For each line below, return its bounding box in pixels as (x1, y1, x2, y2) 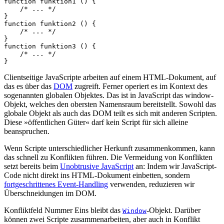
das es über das (4, 81, 53, 90)
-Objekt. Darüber (146, 205, 200, 214)
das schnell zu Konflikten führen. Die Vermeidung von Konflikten (4, 152, 212, 161)
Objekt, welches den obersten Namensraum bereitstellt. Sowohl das (4, 99, 216, 108)
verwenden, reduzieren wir (108, 179, 194, 188)
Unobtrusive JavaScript (60, 161, 133, 170)
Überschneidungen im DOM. (4, 188, 96, 197)
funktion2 (40, 19, 76, 27)
